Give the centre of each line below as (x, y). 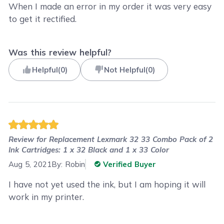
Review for (29, 139)
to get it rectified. (43, 18)
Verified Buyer (128, 164)
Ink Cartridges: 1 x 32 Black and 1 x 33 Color (89, 149)
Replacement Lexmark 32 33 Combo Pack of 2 (131, 139)
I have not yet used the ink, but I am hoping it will (107, 184)
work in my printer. (46, 197)
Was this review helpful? (60, 52)
